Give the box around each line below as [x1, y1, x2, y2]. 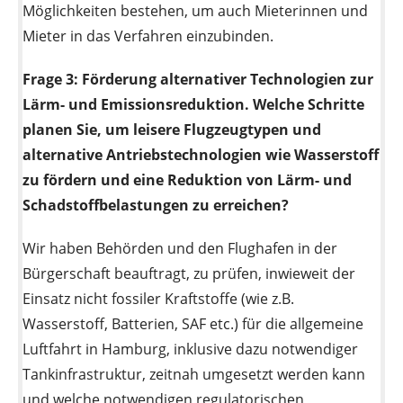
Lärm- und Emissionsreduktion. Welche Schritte [22, 94, 364, 114]
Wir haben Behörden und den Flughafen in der [22, 237, 337, 258]
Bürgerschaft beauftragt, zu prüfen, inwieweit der [22, 263, 355, 283]
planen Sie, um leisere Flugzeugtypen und [22, 119, 321, 139]
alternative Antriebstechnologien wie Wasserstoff [22, 144, 379, 165]
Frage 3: [22, 68, 78, 89]
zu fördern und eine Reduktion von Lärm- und [22, 169, 352, 190]
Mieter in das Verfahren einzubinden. [22, 25, 273, 46]
